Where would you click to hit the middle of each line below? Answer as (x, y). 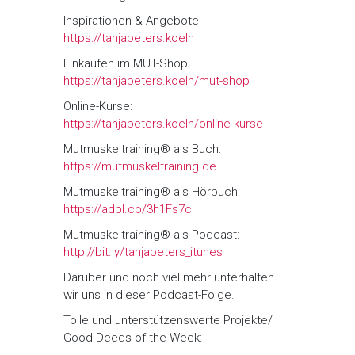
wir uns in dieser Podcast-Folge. (149, 295)
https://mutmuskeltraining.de (140, 167)
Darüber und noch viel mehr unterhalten (169, 278)
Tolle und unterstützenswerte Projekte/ (168, 321)
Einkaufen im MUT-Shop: (127, 64)
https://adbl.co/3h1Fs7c (128, 210)
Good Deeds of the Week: (133, 338)
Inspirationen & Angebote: (132, 21)
